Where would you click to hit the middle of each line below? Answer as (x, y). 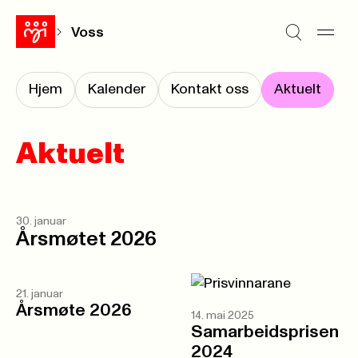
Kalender (117, 89)
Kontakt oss (210, 89)
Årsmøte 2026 (74, 311)
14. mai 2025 (223, 316)
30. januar (41, 221)
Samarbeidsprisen (265, 332)
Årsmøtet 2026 (86, 239)
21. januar (40, 294)
